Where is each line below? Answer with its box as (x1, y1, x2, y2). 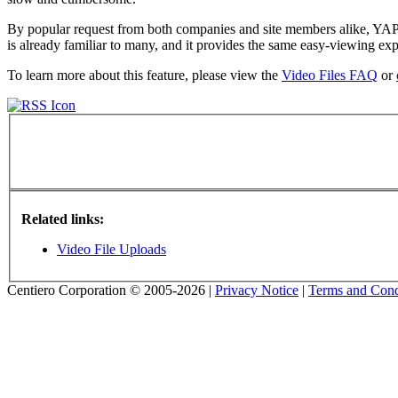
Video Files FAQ (282, 67, 378, 83)
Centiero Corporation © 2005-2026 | (7, 282, 215, 298)
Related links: (21, 211, 104, 227)
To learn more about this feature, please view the (7, 67, 282, 83)
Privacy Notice (215, 282, 298, 298)
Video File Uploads (57, 241, 166, 257)
